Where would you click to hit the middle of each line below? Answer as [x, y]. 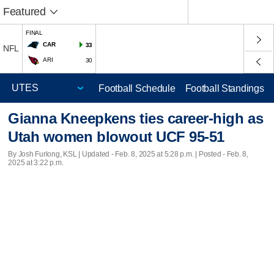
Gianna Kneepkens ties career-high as [136, 119]
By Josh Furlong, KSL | [45, 154]
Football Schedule [137, 88]
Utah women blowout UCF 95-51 [116, 137]
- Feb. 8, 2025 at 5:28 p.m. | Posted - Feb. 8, [179, 154]
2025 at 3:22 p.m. [36, 162]
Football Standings [224, 88]
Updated [96, 154]
